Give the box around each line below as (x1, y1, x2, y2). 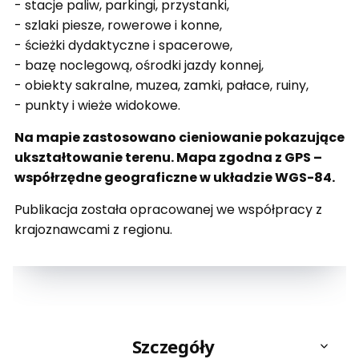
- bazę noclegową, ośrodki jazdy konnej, (14, 55, 264, 75)
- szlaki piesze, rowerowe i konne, (14, 15, 222, 34)
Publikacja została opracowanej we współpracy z (14, 200, 322, 219)
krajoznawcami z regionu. (14, 220, 172, 239)
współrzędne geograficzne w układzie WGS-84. (14, 167, 335, 187)
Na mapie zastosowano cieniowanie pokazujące (14, 127, 345, 147)
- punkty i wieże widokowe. (14, 95, 180, 115)
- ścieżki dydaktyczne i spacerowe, (14, 35, 232, 54)
